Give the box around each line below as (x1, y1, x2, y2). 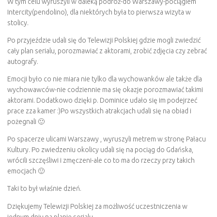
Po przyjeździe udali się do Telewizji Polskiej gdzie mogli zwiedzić (7, 36, 201, 45)
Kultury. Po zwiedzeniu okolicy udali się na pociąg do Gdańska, (7, 146, 193, 154)
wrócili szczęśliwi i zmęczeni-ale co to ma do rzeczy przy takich (7, 156, 195, 165)
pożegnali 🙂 (7, 118, 45, 126)
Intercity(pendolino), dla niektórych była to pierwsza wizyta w (7, 8, 191, 16)
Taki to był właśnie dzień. (7, 185, 81, 193)
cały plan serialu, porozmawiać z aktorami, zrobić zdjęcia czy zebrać (7, 47, 207, 55)
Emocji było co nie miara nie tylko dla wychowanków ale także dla (7, 75, 202, 83)
